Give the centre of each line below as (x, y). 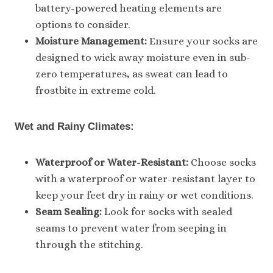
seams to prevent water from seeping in (131, 228)
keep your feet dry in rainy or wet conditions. (144, 195)
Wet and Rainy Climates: (74, 126)
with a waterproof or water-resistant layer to (145, 179)
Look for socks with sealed (167, 211)
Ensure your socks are (202, 41)
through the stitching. (89, 244)
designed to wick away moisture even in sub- (143, 57)
